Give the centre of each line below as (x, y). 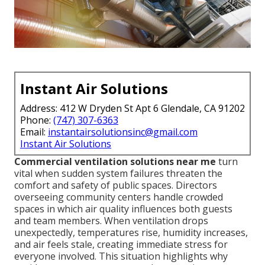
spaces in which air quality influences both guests (123, 209)
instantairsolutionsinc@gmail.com (123, 132)
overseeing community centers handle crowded (119, 197)
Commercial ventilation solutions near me (115, 161)
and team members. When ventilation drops (111, 220)
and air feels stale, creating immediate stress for (121, 244)
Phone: (37, 120)
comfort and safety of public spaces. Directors (116, 185)
